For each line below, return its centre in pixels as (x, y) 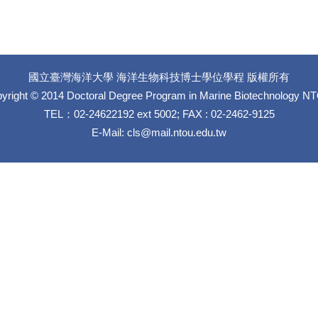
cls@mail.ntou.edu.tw (177, 132)
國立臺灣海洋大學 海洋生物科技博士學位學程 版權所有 (159, 77)
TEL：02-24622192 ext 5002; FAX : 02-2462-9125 (159, 114)
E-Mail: (109, 132)
